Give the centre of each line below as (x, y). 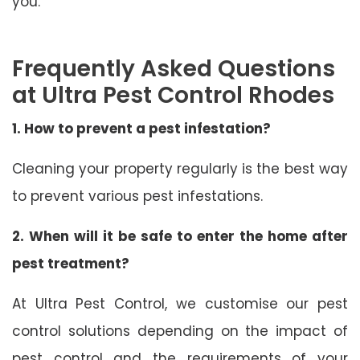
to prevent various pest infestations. (137, 196)
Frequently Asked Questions (174, 68)
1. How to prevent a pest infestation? (141, 128)
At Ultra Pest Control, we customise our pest (180, 303)
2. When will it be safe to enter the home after (180, 236)
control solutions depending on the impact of (180, 331)
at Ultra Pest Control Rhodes (173, 95)
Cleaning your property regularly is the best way (180, 168)
